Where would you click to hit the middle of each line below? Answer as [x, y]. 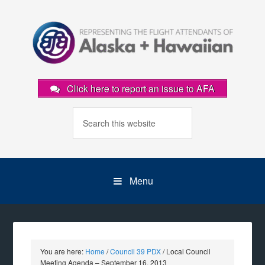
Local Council [188, 251]
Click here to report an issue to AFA [140, 88]
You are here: [63, 251]
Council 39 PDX [136, 251]
